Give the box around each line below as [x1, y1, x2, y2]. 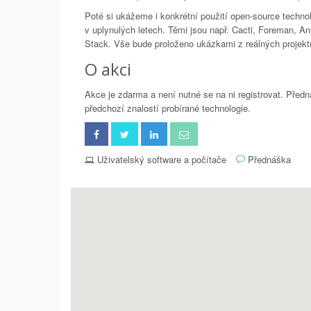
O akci [85, 58, 131, 81]
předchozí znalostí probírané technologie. [85, 101, 251, 115]
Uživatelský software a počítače [97, 153, 226, 166]
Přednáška [245, 153, 291, 166]
